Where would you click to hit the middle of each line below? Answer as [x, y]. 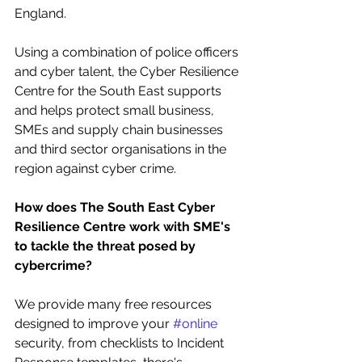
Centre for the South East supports [120, 90]
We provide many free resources [115, 304]
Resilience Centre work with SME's [124, 226]
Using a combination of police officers [128, 52]
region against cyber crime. [95, 168]
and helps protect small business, [116, 110]
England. [42, 13]
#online [195, 323]
